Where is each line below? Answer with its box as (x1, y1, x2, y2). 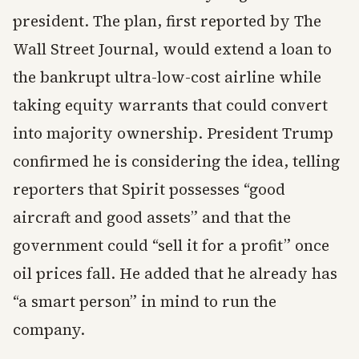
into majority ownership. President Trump (13, 123, 333, 144)
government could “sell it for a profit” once (13, 235, 329, 256)
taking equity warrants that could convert (13, 95, 328, 116)
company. (13, 319, 85, 341)
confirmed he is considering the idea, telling (13, 151, 340, 172)
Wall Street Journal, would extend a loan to (13, 38, 332, 60)
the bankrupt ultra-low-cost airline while (13, 67, 321, 88)
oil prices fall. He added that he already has (13, 263, 337, 284)
